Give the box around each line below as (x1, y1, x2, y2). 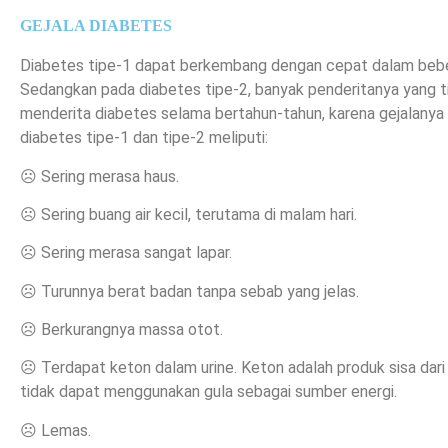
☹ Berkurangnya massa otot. (20, 320, 223, 340)
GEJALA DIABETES (20, 17, 172, 35)
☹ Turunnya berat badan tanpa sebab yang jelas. (20, 281, 359, 301)
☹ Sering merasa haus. (20, 166, 179, 186)
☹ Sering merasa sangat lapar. (20, 243, 232, 263)
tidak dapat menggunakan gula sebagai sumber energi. (20, 382, 397, 402)
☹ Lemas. (20, 420, 91, 440)
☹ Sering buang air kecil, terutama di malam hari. (20, 204, 357, 224)
